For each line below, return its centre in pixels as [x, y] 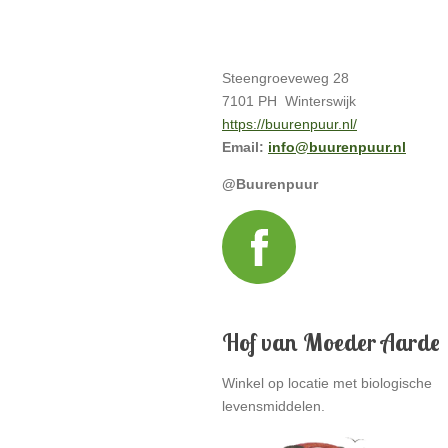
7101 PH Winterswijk [289, 101]
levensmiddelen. [273, 406]
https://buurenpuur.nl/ [289, 124]
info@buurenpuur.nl [337, 147]
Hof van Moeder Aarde [331, 342]
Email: [245, 147]
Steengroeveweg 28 [285, 78]
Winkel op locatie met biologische [327, 383]
